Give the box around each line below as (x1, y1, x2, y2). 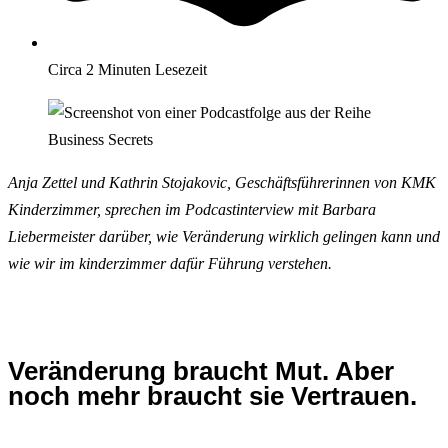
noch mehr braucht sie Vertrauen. (8, 381, 417, 410)
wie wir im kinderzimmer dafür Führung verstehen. (8, 254, 332, 272)
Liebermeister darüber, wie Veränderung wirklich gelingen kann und (8, 227, 440, 245)
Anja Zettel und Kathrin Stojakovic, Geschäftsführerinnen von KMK (8, 173, 436, 191)
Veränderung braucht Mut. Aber (8, 356, 394, 385)
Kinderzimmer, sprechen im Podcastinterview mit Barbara (8, 200, 376, 218)
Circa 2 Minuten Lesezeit (48, 60, 207, 78)
